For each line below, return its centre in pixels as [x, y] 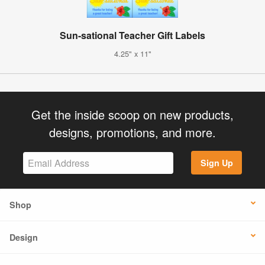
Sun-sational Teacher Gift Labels [132, 35]
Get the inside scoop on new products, [132, 114]
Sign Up [216, 163]
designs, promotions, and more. [132, 132]
